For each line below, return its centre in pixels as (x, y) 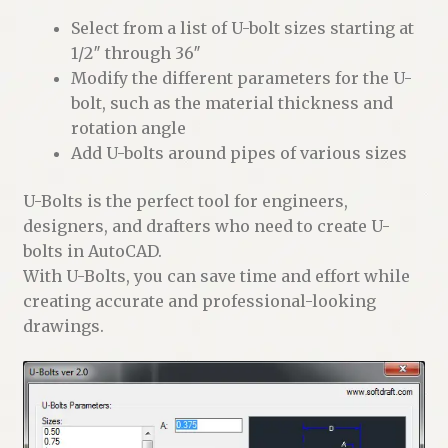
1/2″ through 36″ (135, 53)
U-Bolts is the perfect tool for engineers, (185, 200)
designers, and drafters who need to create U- (206, 225)
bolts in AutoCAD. (92, 250)
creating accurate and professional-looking (199, 300)
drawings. (63, 325)
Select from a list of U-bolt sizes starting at (242, 28)
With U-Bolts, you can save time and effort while (216, 275)
